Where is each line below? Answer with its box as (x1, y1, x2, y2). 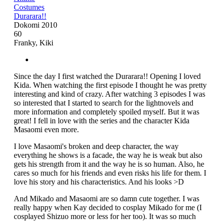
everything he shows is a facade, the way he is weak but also (14, 150, 202, 159)
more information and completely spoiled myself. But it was (14, 107, 199, 116)
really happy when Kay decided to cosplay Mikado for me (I (14, 203, 202, 212)
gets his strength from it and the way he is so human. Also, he (14, 159, 204, 168)
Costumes (14, 2, 44, 11)
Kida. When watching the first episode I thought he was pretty (14, 80, 207, 89)
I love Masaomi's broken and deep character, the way (14, 142, 179, 150)
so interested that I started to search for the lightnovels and (14, 98, 193, 107)
